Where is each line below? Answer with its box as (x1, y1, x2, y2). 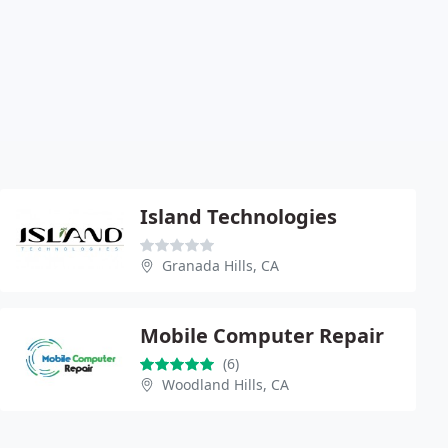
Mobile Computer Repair (140, 321, 384, 349)
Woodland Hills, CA (162, 374, 289, 394)
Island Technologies (140, 202, 337, 230)
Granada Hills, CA (162, 255, 279, 275)
